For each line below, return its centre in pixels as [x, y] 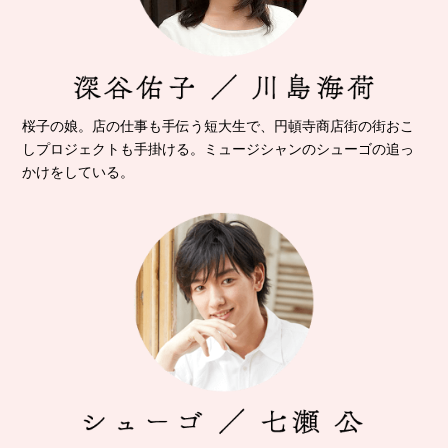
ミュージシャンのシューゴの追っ [309, 148]
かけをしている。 [78, 171]
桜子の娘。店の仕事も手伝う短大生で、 [148, 125]
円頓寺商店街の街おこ [344, 125]
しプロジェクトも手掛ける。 [113, 148]
